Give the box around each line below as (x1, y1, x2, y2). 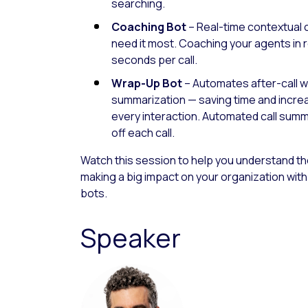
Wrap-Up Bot (111, 76, 182, 91)
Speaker (80, 219, 181, 255)
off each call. (111, 125, 175, 140)
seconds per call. (111, 52, 197, 67)
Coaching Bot (111, 19, 186, 34)
